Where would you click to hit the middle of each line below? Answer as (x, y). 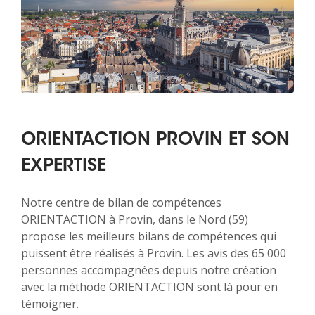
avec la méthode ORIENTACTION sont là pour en (149, 287)
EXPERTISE (64, 167)
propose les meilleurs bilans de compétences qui (149, 237)
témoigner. (50, 304)
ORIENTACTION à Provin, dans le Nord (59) (135, 220)
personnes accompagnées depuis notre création (149, 270)
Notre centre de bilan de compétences (121, 203)
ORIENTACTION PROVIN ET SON (155, 141)
